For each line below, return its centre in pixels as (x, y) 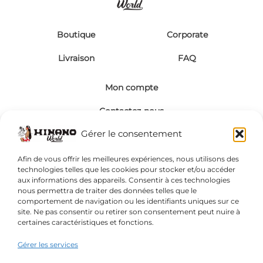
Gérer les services (48, 244)
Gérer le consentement (131, 133)
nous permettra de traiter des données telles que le (107, 190)
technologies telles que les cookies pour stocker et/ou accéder (127, 169)
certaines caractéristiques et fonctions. (86, 222)
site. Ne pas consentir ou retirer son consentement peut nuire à (129, 211)
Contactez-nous (131, 111)
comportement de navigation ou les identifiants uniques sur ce (128, 201)
